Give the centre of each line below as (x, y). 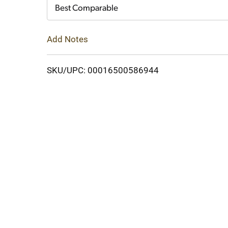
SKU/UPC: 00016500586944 (103, 70)
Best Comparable (87, 8)
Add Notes (67, 39)
